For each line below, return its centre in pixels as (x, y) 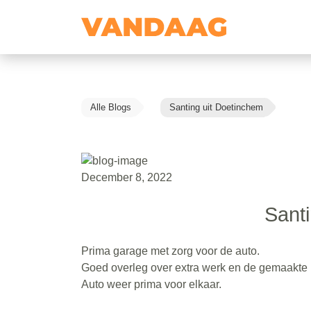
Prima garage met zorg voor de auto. (170, 251)
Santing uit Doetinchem (216, 107)
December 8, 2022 (127, 177)
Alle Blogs (111, 107)
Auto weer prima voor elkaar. (151, 284)
